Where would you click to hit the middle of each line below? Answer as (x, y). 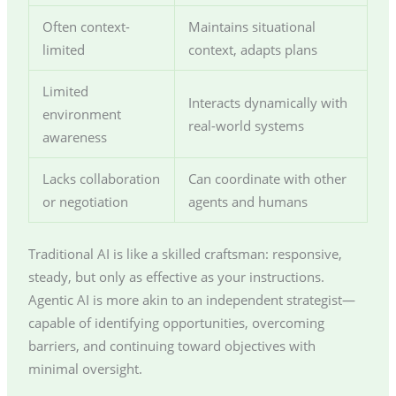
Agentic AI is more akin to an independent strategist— (191, 300)
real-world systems (246, 126)
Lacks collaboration (101, 179)
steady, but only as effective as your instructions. (176, 277)
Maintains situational (251, 27)
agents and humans (247, 202)
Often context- (86, 27)
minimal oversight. (85, 369)
